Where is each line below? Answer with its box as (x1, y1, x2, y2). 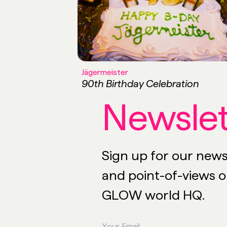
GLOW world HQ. (102, 187, 205, 202)
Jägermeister (82, 68, 129, 77)
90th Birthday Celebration (82, 78, 200, 90)
